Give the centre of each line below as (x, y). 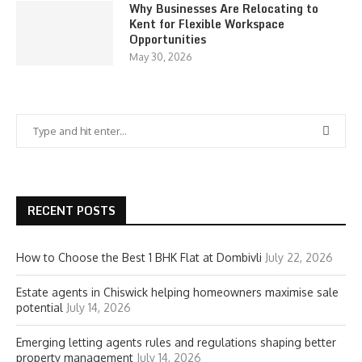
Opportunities (168, 39)
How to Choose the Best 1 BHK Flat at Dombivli (139, 257)
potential (40, 307)
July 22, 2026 (299, 257)
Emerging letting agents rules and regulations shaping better (176, 342)
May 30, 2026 (161, 57)
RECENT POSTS (72, 210)
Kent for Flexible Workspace (207, 24)
